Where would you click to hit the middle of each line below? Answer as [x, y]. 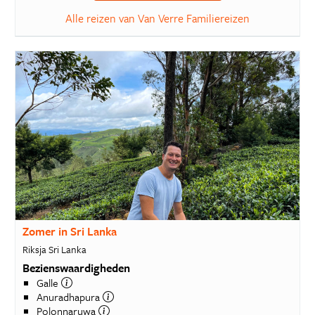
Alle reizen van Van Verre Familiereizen [157, 18]
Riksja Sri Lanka [54, 249]
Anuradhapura [69, 296]
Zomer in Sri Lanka [69, 231]
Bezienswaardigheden [76, 268]
